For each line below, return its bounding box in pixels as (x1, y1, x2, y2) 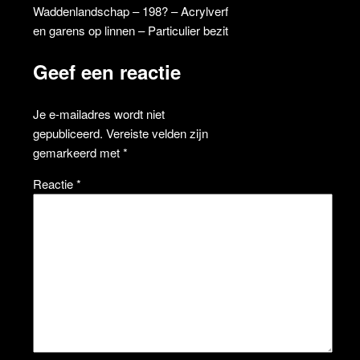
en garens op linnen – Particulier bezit (32, 21, 228, 39)
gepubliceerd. (32, 124, 103, 141)
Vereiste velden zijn (105, 124, 208, 141)
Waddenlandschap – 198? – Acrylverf (32, 2, 228, 19)
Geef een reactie (32, 57, 181, 85)
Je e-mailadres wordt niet (32, 104, 165, 122)
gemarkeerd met (32, 143, 123, 161)
